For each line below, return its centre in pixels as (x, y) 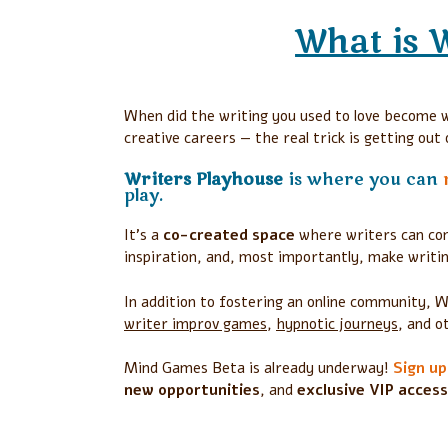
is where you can (363, 179)
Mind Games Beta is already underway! (258, 368)
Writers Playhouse (203, 179)
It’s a (143, 235)
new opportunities (192, 390)
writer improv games (195, 323)
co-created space (229, 235)
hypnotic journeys (337, 323)
